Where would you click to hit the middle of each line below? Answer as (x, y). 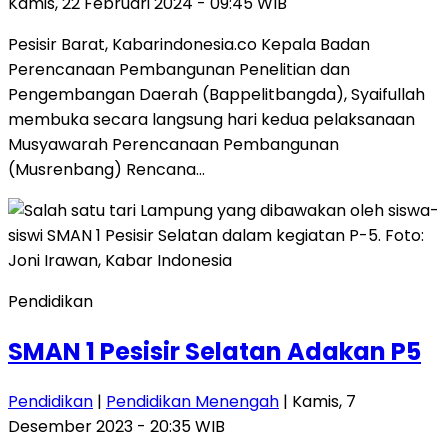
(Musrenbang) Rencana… (106, 170)
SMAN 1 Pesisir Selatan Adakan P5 (214, 352)
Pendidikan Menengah (192, 402)
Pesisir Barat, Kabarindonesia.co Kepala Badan (189, 45)
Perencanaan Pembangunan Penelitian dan (179, 70)
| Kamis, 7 (317, 402)
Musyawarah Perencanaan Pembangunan (173, 145)
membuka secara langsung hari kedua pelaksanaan (211, 120)
